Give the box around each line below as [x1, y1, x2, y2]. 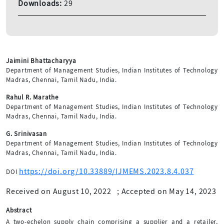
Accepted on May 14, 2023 [121, 186, 216, 196]
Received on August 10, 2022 [6, 186, 111, 196]
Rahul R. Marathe [6, 92, 58, 101]
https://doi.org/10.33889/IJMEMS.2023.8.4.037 [19, 166, 194, 176]
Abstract [6, 205, 32, 214]
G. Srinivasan [6, 129, 47, 138]
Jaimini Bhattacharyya [6, 56, 76, 65]
